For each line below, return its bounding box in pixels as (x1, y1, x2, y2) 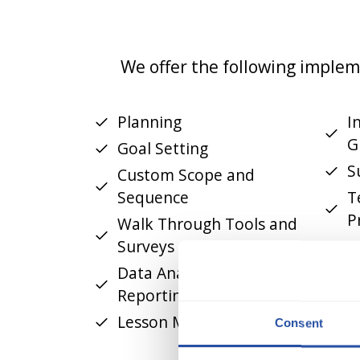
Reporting (117, 284, 191, 307)
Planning (117, 111, 182, 133)
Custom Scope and (117, 164, 256, 186)
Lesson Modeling (117, 311, 241, 333)
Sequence (117, 186, 190, 209)
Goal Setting (117, 137, 209, 160)
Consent (275, 316, 323, 330)
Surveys (117, 235, 175, 258)
